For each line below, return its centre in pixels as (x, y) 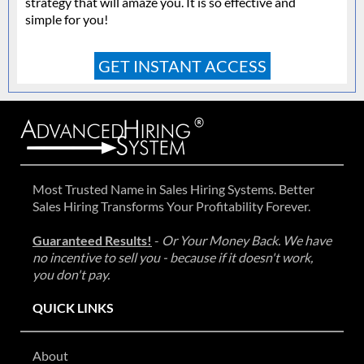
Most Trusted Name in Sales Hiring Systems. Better (173, 188)
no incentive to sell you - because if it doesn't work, (173, 257)
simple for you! (67, 19)
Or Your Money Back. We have (247, 240)
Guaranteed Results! (92, 240)
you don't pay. (71, 274)
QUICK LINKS (73, 307)
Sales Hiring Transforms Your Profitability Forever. (171, 206)
